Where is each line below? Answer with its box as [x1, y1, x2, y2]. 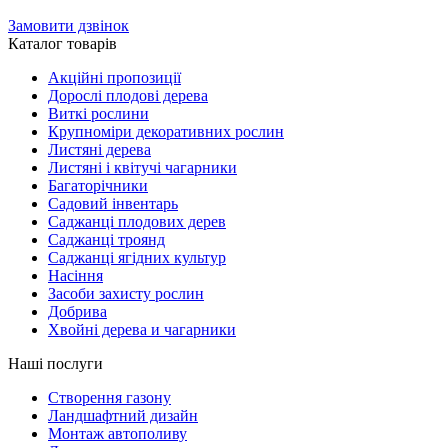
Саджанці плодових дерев [48, 213, 226, 231]
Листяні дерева [48, 141, 151, 159]
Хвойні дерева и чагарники [48, 321, 236, 339]
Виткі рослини [48, 105, 149, 123]
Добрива [48, 303, 107, 321]
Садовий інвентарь [48, 195, 178, 213]
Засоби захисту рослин [48, 285, 204, 303]
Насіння [48, 267, 103, 285]
